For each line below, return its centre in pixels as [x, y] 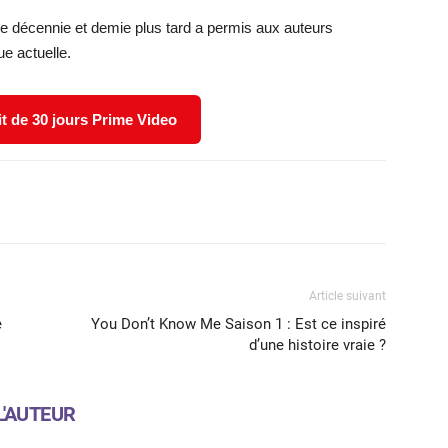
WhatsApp [115, 201]
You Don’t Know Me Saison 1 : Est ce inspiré [238, 323]
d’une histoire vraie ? [317, 344]
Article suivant [347, 295]
